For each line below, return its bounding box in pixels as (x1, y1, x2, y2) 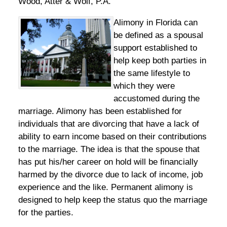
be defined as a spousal (113, 30, 203, 40)
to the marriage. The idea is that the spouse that (18, 144, 200, 154)
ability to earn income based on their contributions (18, 131, 207, 141)
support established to (113, 43, 197, 53)
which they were (113, 81, 175, 91)
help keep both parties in (113, 55, 206, 65)
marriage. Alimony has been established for (18, 106, 182, 116)
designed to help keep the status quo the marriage (18, 195, 207, 205)
